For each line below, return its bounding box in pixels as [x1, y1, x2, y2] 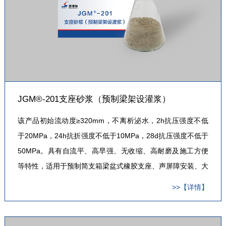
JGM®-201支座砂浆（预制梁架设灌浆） [17, 94, 171, 104]
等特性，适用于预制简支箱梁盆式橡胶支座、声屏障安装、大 [17, 161, 209, 170]
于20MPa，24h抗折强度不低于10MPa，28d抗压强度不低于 [17, 131, 209, 140]
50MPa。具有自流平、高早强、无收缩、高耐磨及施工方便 [17, 146, 209, 155]
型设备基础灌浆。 [17, 177, 74, 185]
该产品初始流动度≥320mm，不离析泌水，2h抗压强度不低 [17, 116, 209, 125]
